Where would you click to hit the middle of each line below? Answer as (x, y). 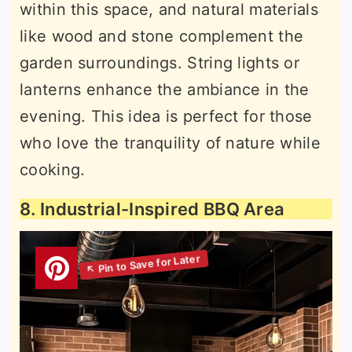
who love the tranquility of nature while (170, 143)
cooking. (53, 169)
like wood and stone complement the (162, 36)
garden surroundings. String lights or (160, 62)
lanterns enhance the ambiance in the (165, 89)
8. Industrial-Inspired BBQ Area (152, 209)
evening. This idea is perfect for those (166, 116)
